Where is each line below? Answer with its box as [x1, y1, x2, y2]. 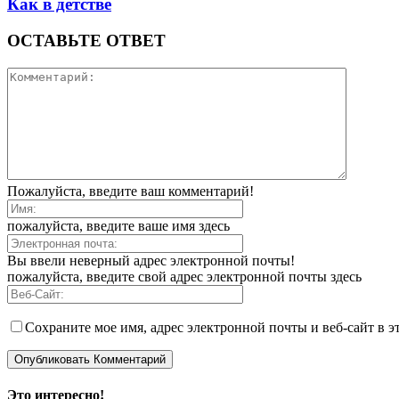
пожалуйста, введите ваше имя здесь [7, 217, 230, 233]
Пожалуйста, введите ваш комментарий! [7, 183, 254, 199]
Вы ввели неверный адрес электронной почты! [7, 252, 295, 268]
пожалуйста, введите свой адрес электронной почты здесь [7, 268, 362, 284]
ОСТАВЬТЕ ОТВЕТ [7, 30, 166, 50]
